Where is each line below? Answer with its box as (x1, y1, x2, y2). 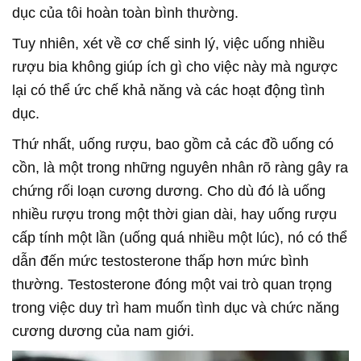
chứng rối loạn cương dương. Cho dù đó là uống (12, 183, 326, 199)
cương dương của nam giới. (12, 323, 194, 339)
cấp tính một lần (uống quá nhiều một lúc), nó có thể (12, 230, 347, 246)
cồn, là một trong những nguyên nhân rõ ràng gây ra (12, 160, 348, 176)
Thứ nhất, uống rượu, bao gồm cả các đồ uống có (12, 136, 334, 152)
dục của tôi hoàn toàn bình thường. (12, 5, 239, 21)
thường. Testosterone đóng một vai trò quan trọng (12, 276, 332, 293)
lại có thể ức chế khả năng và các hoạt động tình (12, 82, 325, 98)
